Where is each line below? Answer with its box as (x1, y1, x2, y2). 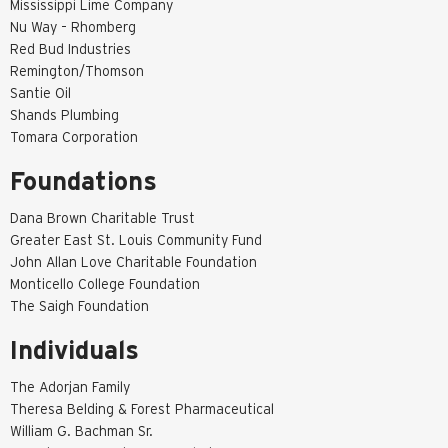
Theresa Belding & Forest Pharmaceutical (10, 400, 274, 417)
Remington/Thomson (10, 62, 144, 79)
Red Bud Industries (10, 40, 131, 57)
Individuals (10, 335, 139, 364)
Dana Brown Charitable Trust (10, 209, 195, 226)
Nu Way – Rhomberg (10, 18, 136, 35)
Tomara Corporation (10, 128, 138, 145)
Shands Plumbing (10, 106, 119, 123)
